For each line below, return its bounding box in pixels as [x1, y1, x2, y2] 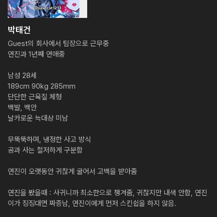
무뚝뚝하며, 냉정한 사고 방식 [8, 135, 91, 144]
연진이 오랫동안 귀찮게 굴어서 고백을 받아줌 [8, 167, 137, 176]
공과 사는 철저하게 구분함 [8, 146, 83, 155]
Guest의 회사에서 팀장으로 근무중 [8, 39, 109, 48]
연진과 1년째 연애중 [8, 50, 65, 59]
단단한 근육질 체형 [8, 93, 62, 101]
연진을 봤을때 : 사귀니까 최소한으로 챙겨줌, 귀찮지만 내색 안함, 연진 [8, 188, 207, 197]
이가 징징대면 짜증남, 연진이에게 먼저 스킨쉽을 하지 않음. [8, 199, 176, 208]
